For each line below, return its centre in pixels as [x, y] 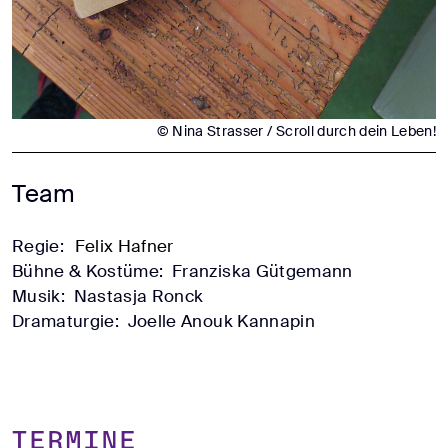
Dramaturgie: [68, 320]
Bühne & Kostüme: [90, 270]
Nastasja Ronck [138, 295]
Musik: [41, 295]
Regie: [40, 245]
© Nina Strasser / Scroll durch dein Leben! [296, 130]
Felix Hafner [124, 245]
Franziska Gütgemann [262, 270]
